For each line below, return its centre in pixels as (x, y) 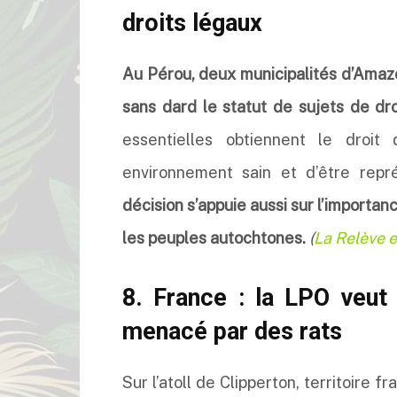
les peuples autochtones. (216, 238)
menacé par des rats (232, 331)
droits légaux (192, 23)
